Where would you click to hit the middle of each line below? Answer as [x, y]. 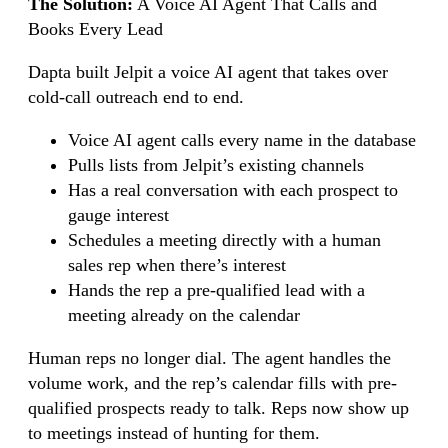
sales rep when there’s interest [177, 264]
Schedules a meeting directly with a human [224, 239]
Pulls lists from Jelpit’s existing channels [216, 164]
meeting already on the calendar [184, 314]
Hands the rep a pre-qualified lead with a [216, 289]
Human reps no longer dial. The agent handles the [209, 357]
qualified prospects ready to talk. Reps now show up [218, 407]
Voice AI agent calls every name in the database [242, 139]
